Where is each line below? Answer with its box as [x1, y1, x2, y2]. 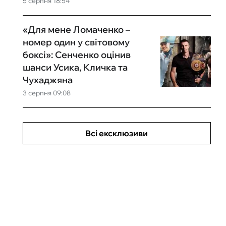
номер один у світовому [22, 36, 130, 48]
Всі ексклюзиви [85, 128, 148, 138]
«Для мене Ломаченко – [22, 24, 130, 35]
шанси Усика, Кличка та [22, 62, 128, 73]
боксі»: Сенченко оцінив [22, 49, 131, 61]
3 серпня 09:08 [22, 89, 71, 97]
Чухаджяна [22, 74, 73, 86]
